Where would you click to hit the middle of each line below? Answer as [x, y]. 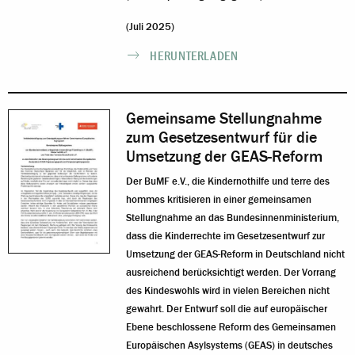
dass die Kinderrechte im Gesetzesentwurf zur [226, 236]
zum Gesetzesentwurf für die [222, 137]
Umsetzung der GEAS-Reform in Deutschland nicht [236, 254]
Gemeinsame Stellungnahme [224, 118]
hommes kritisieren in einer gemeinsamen [219, 199]
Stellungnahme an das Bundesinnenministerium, [233, 218]
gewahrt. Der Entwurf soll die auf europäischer [227, 309]
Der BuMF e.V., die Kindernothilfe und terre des [228, 181]
